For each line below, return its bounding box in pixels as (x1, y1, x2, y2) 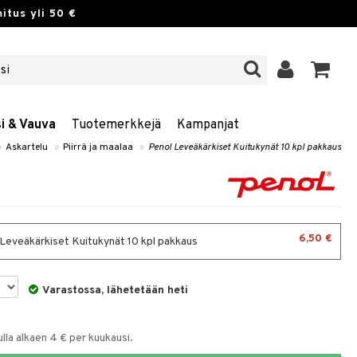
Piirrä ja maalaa (63, 141, 133, 154)
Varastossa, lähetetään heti (42, 284, 189, 297)
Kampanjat (177, 117, 239, 133)
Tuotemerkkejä (72, 117, 161, 133)
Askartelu (6, 141, 48, 154)
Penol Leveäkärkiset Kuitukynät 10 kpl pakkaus (148, 141, 341, 154)
